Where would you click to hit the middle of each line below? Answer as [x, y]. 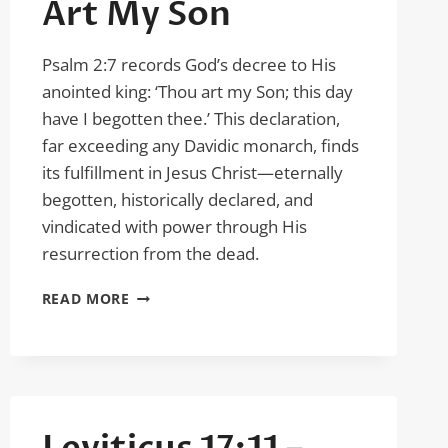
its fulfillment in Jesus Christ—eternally [192, 172]
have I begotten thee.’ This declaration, [190, 118]
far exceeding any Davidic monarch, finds [200, 145]
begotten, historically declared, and [177, 199]
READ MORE [85, 298]
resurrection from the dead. [150, 253]
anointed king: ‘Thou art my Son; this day [197, 91]
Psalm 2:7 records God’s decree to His [188, 64]
